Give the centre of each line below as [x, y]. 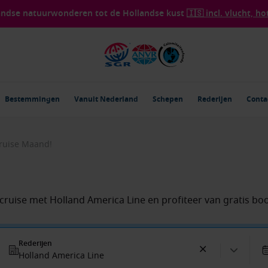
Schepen [168, 99]
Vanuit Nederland [106, 99]
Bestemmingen [32, 99]
